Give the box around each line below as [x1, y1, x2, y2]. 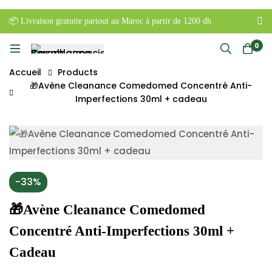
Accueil [9, 66, 41, 78]
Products [58, 66, 98, 78]
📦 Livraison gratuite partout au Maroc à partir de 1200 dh [9, 16, 211, 25]
